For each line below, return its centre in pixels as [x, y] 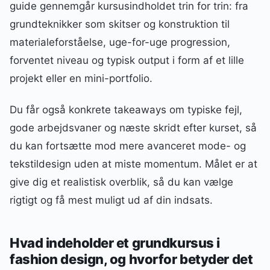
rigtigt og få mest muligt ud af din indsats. [111, 200]
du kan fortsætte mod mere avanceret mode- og [128, 146]
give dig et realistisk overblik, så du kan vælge [121, 182]
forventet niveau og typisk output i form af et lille [127, 60]
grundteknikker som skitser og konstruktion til [120, 24]
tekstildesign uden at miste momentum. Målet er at [133, 164]
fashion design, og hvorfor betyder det [131, 259]
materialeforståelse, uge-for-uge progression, [120, 42]
